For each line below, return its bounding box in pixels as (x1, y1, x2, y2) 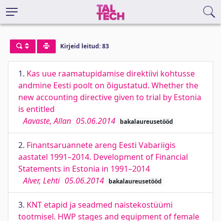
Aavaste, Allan (23, 115, 71, 126)
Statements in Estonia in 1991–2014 (18, 163, 150, 174)
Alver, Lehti (23, 175, 60, 186)
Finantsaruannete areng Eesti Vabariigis (27, 140, 176, 150)
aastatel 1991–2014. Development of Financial (18, 151, 188, 162)
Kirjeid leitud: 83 (60, 42, 109, 51)
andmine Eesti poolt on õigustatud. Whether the (18, 80, 198, 91)
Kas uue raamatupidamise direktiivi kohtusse (27, 68, 195, 79)
